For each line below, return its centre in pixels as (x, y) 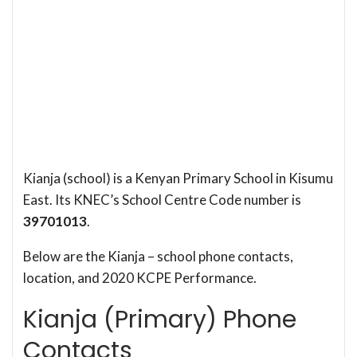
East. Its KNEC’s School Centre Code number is (162, 199)
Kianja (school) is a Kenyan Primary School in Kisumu (178, 178)
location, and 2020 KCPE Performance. (140, 277)
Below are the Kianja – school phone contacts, (158, 256)
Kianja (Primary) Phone (160, 319)
